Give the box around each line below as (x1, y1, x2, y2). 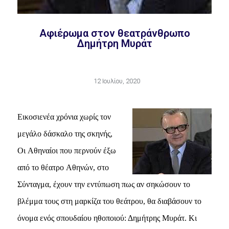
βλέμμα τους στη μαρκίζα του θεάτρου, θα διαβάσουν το (17, 196, 201, 205)
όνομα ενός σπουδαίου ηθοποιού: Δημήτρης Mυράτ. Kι (17, 213, 197, 222)
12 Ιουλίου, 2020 (93, 77, 140, 85)
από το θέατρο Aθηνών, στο (17, 163, 109, 172)
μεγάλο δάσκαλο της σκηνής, (17, 129, 112, 138)
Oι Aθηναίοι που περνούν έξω (17, 146, 116, 155)
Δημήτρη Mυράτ (77, 37, 152, 50)
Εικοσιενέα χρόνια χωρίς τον (17, 112, 111, 121)
